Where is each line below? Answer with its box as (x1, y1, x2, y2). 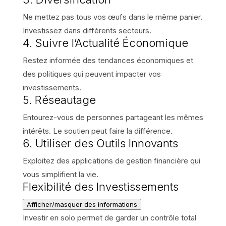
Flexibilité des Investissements (22, 180, 179, 193)
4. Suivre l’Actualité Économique (22, 36, 188, 49)
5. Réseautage (22, 93, 96, 106)
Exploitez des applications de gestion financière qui (22, 155, 200, 165)
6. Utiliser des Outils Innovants (22, 136, 178, 150)
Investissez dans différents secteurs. (22, 25, 151, 35)
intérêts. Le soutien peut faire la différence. (22, 126, 173, 136)
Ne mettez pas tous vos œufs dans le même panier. (22, 12, 202, 22)
